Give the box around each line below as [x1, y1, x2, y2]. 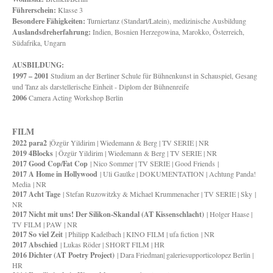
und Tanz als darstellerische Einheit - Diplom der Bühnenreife [12, 82, 189, 91]
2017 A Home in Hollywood [12, 169, 100, 179]
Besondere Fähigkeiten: [12, 16, 85, 26]
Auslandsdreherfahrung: [12, 27, 91, 37]
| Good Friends [172, 158, 215, 168]
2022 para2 [12, 138, 47, 148]
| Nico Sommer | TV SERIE [88, 158, 170, 168]
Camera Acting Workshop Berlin [29, 93, 123, 102]
